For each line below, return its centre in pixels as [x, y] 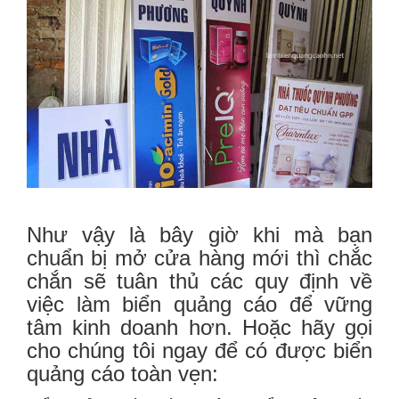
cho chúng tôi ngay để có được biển [199, 351]
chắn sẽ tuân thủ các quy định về [199, 281]
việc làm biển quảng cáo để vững [199, 305]
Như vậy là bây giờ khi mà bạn [199, 235]
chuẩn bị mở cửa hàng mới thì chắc [199, 258]
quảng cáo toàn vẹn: [122, 374]
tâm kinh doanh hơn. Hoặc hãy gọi [199, 328]
